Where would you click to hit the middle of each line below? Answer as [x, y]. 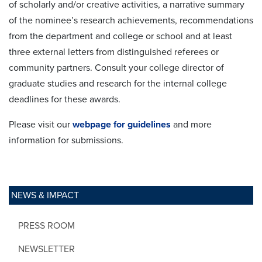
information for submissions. [66, 140]
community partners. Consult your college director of [116, 68]
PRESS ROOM [46, 225]
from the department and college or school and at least [120, 36]
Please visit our [41, 124]
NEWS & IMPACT [45, 195]
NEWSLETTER [46, 249]
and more [191, 124]
